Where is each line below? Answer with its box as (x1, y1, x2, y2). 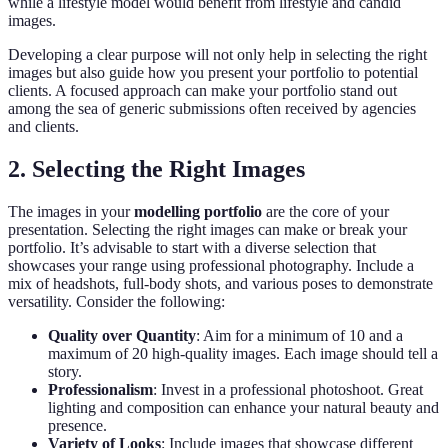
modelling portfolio (134, 203, 262, 221)
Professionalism (48, 381, 153, 399)
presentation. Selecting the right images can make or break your (8, 221, 407, 239)
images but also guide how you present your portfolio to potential (8, 64, 418, 82)
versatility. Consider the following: (8, 293, 225, 311)
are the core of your (262, 203, 389, 221)
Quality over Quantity (48, 327, 196, 345)
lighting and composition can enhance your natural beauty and (48, 399, 439, 417)
